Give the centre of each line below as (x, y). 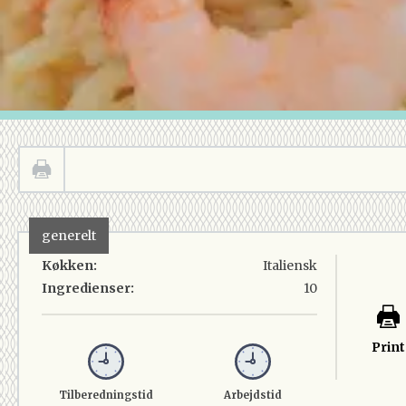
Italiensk (290, 266)
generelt (69, 236)
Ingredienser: (88, 288)
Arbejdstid (252, 395)
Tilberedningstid (106, 395)
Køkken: (69, 266)
